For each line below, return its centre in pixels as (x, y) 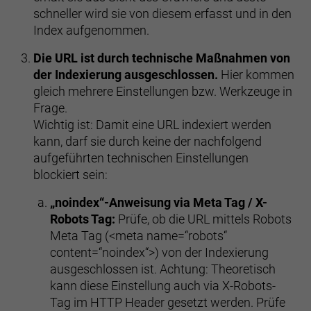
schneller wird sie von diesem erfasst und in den (162, 14)
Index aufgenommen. (91, 30)
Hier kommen (258, 75)
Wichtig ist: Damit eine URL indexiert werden (152, 125)
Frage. (50, 108)
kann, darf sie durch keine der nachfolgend (148, 141)
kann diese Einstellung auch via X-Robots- (163, 286)
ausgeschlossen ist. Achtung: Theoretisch (163, 269)
